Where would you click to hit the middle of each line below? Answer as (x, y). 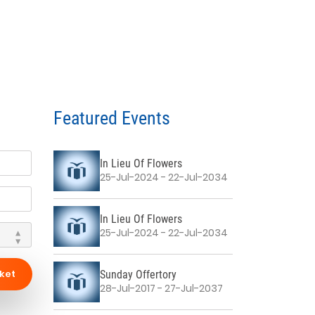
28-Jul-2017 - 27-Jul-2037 (162, 289)
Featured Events (112, 118)
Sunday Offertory (139, 275)
